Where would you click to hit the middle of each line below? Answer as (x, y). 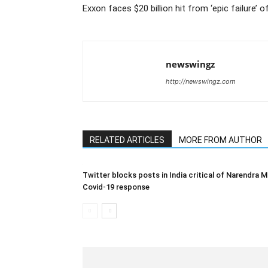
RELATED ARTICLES (127, 140)
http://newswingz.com (201, 81)
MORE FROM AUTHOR (220, 140)
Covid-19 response (116, 187)
